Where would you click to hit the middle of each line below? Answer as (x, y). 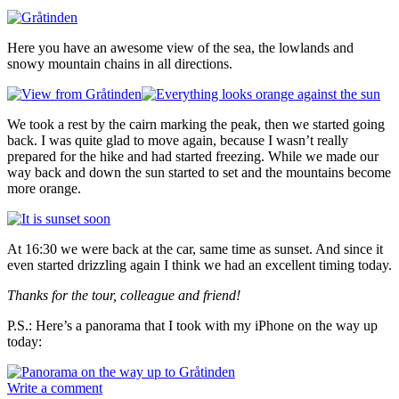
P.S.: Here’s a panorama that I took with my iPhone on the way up (192, 325)
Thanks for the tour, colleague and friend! (124, 295)
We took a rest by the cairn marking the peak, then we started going (196, 124)
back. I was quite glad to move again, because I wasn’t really (178, 140)
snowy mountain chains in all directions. (120, 63)
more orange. (44, 188)
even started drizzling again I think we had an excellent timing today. (199, 265)
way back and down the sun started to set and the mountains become (199, 172)
